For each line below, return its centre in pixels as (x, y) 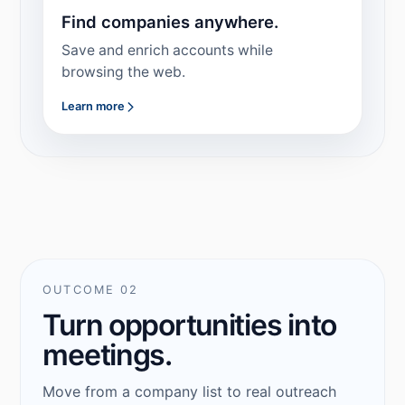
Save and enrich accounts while (168, 51)
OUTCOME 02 (90, 290)
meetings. (107, 355)
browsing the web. (124, 72)
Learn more (94, 107)
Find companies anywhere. (170, 21)
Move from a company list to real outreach (190, 392)
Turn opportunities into (189, 325)
